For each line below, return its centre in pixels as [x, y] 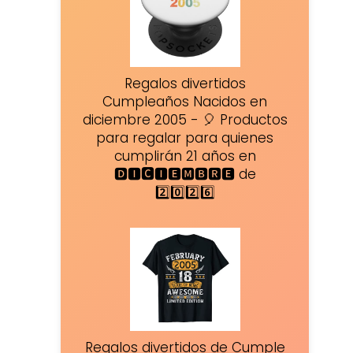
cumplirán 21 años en [185, 156]
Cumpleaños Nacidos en [185, 101]
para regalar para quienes [185, 137]
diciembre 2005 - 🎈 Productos [185, 119]
